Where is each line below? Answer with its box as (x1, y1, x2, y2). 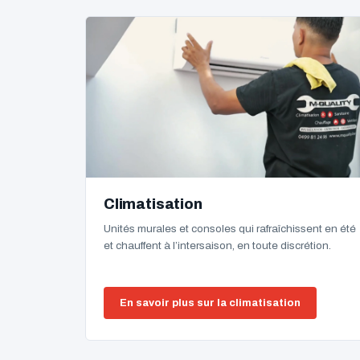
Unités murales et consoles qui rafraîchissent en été (104, 223, 356, 235)
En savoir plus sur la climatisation (120, 297, 301, 309)
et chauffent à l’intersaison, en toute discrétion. (104, 239, 331, 252)
